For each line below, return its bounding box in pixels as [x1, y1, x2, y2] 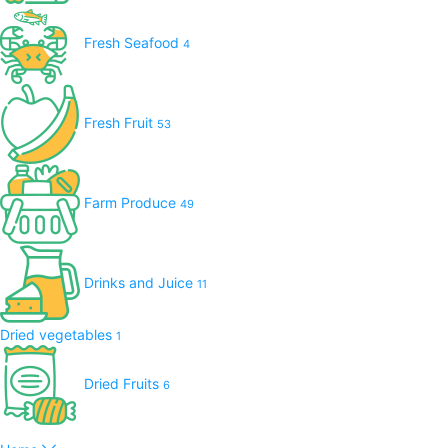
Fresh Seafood [84, 33, 183, 51]
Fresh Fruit [84, 113, 157, 131]
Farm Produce [84, 193, 180, 211]
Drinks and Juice [84, 273, 197, 291]
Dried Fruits [84, 374, 163, 392]
